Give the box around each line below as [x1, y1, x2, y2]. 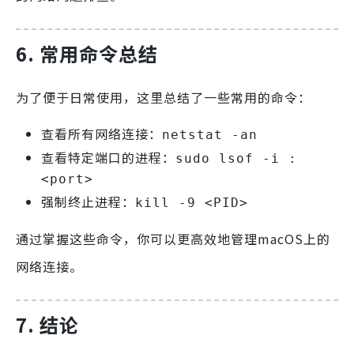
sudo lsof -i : [175, 151, 297, 167]
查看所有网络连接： [41, 124, 162, 144]
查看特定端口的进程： [41, 148, 175, 168]
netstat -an [162, 127, 258, 143]
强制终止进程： [41, 192, 135, 212]
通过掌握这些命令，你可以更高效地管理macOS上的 [16, 229, 330, 249]
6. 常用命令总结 [16, 40, 158, 68]
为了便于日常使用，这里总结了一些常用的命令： [16, 88, 311, 107]
